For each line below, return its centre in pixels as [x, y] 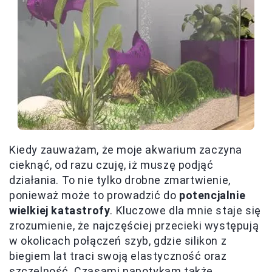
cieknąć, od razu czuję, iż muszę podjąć [111, 165]
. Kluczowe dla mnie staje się [185, 211]
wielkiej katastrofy [60, 211]
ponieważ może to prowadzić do [94, 195]
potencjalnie [212, 195]
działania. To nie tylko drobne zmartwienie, [120, 180]
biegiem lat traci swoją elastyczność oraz [118, 256]
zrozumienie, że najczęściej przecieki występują [134, 226]
